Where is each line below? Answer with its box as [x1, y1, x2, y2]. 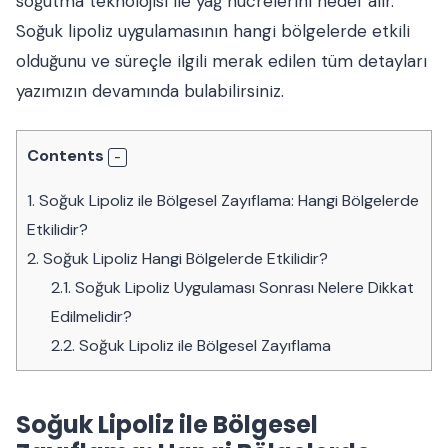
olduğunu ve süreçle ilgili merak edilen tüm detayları [16, 50, 427, 73]
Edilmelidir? [51, 306, 133, 328]
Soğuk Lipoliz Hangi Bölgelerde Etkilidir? [39, 248, 328, 270]
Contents [27, 145, 104, 167]
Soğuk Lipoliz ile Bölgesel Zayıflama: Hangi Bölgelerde [35, 190, 419, 212]
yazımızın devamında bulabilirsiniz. [16, 80, 284, 103]
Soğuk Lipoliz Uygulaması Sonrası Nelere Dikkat [71, 277, 415, 299]
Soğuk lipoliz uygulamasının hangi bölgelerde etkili [16, 20, 410, 43]
